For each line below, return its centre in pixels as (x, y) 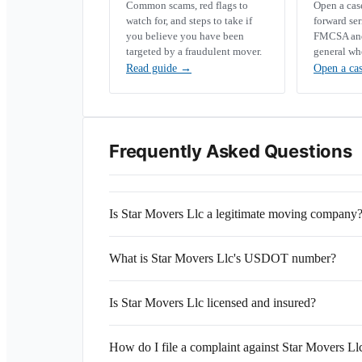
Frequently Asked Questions (231, 151)
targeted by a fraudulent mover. (194, 51)
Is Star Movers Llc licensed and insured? (213, 303)
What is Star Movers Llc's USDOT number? (223, 258)
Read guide (153, 68)
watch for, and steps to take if (189, 21)
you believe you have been (185, 36)
